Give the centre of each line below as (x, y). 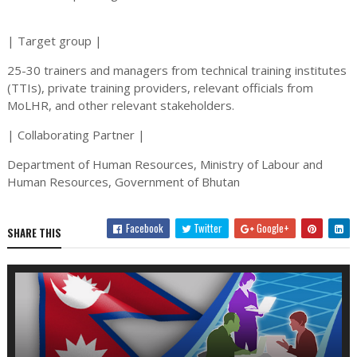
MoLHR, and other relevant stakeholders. (120, 105)
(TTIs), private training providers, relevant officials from (160, 87)
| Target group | (54, 40)
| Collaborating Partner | (76, 134)
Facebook (144, 228)
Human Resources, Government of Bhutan (123, 181)
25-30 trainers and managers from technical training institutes (177, 70)
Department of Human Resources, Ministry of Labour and (165, 164)
